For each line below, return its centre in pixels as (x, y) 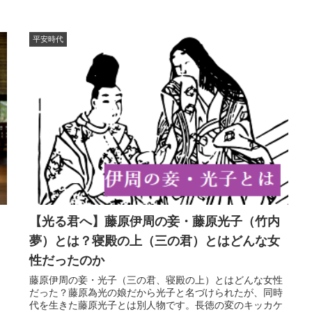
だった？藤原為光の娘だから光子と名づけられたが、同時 (156, 292)
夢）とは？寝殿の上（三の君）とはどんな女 (155, 241)
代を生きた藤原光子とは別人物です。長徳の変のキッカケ (156, 305)
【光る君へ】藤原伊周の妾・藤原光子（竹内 (155, 221)
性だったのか (67, 260)
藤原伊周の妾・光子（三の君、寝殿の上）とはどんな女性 (156, 280)
